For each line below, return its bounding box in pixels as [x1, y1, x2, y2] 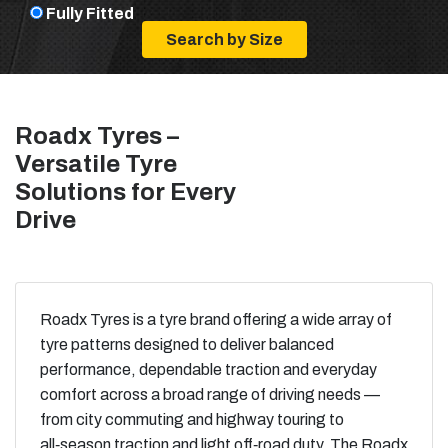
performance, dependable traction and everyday [40, 361, 377, 379]
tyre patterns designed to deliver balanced [40, 336, 334, 354]
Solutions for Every [15, 179, 236, 206]
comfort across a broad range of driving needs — [40, 386, 380, 404]
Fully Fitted [46, 5, 134, 23]
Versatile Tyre [15, 151, 177, 178]
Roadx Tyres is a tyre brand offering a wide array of [40, 311, 392, 329]
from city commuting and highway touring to [40, 411, 344, 429]
